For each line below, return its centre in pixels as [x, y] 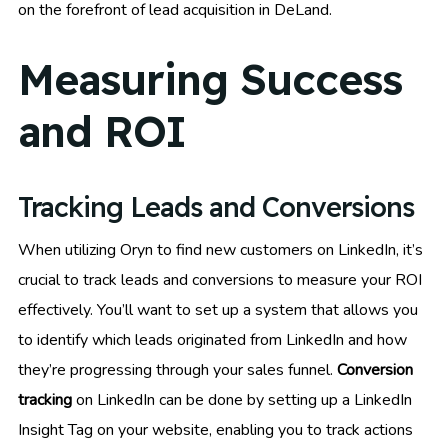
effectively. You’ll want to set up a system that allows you [218, 310]
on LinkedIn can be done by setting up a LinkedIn [242, 400]
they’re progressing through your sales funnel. [177, 370]
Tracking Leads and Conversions [216, 207]
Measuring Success [210, 79]
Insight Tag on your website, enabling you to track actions [215, 430]
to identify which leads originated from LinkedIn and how [212, 340]
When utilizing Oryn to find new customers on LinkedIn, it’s [220, 250]
